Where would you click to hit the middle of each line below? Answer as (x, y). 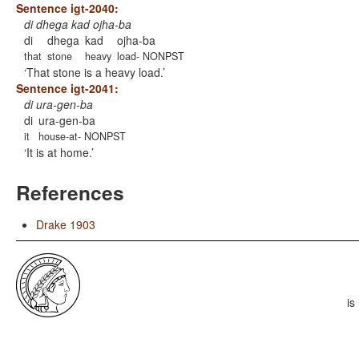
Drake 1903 (66, 224)
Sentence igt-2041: (67, 88)
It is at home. (59, 152)
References (70, 192)
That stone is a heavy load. (95, 72)
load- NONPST (151, 56)
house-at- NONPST (82, 136)
